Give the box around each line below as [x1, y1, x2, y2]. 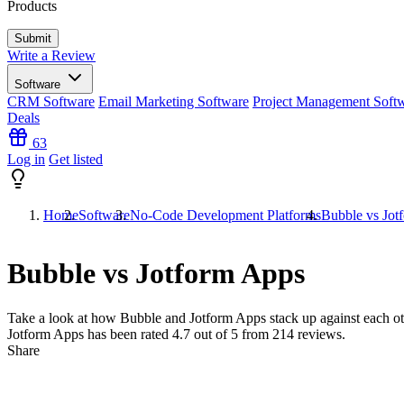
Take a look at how [7, 309, 120, 326]
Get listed [49, 151, 103, 167]
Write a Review [7, 48, 96, 63]
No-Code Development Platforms [130, 207, 321, 223]
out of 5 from [190, 326, 272, 342]
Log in [7, 151, 45, 167]
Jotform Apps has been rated [7, 326, 172, 342]
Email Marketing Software [98, 94, 249, 109]
